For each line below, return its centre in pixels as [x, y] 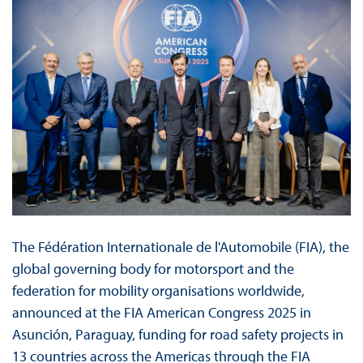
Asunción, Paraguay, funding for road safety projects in [177, 335]
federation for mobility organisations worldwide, [158, 291]
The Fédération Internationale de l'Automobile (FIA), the [180, 247]
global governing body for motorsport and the [153, 269]
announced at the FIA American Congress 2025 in [161, 313]
